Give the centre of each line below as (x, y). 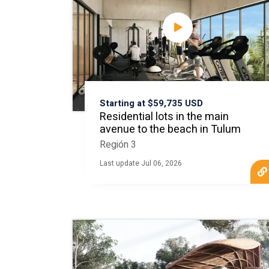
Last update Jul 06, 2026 (141, 163)
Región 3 (118, 145)
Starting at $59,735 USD (151, 103)
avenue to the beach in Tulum (170, 129)
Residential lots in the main (164, 117)
